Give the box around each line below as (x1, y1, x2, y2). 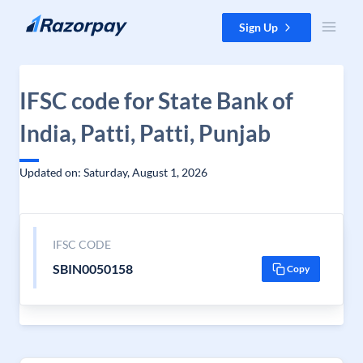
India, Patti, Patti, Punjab (19, 119, 271, 147)
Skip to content (13, 14, 90, 28)
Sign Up (239, 20, 278, 34)
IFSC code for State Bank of (19, 87, 293, 114)
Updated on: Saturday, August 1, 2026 (19, 165, 207, 179)
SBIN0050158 (52, 261, 133, 276)
